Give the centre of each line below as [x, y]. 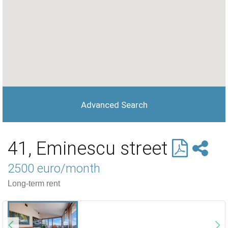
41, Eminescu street [90, 149]
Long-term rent [34, 183]
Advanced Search [114, 105]
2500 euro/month [54, 168]
